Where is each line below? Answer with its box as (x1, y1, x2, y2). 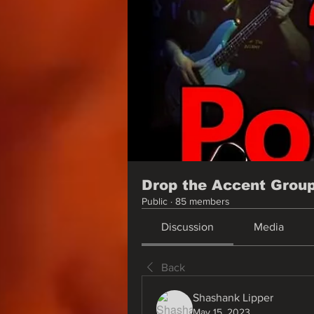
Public (142, 196, 168, 207)
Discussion (161, 221, 214, 233)
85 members (175, 196, 230, 207)
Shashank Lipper (193, 292, 273, 303)
